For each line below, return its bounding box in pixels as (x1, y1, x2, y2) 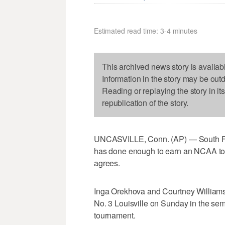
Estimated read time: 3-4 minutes (94, 26, 197, 36)
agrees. (94, 157, 121, 169)
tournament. (94, 209, 136, 221)
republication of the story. (102, 97, 189, 109)
